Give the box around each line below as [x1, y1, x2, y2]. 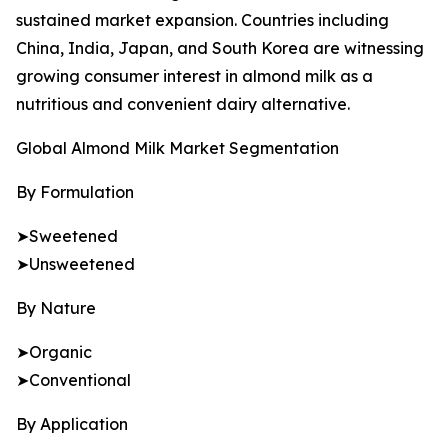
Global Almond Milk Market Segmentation [16, 138, 339, 159]
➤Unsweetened [16, 254, 135, 275]
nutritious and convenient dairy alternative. [16, 94, 350, 115]
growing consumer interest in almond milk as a [16, 66, 373, 87]
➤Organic [16, 342, 92, 363]
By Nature [16, 298, 96, 319]
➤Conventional [16, 370, 131, 391]
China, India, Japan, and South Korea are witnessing [16, 38, 424, 59]
